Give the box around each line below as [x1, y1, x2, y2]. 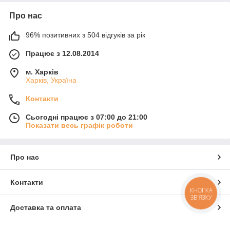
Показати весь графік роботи [26, 121, 133, 129]
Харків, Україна [26, 75, 76, 84]
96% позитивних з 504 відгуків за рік [26, 30, 145, 39]
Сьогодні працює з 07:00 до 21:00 [26, 112, 147, 121]
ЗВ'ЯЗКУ [190, 194, 212, 202]
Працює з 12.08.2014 [26, 49, 99, 57]
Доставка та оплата [10, 203, 81, 212]
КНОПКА [190, 186, 213, 195]
